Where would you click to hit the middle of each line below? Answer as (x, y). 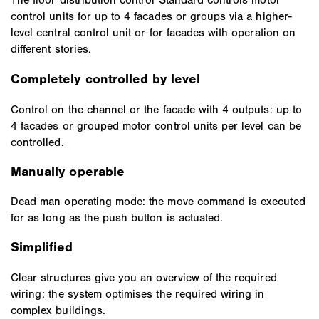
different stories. (51, 49)
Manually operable (68, 171)
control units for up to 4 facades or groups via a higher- (151, 16)
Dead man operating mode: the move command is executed (158, 202)
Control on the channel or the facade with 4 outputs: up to (156, 109)
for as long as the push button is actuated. (117, 218)
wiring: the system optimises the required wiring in (138, 293)
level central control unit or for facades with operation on (153, 33)
